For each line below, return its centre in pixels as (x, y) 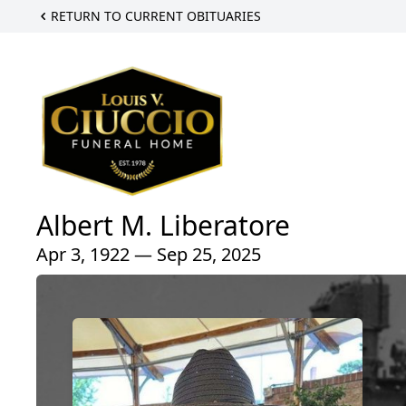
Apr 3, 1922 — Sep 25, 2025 (149, 254)
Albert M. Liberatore (163, 225)
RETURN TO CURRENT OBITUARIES (156, 16)
